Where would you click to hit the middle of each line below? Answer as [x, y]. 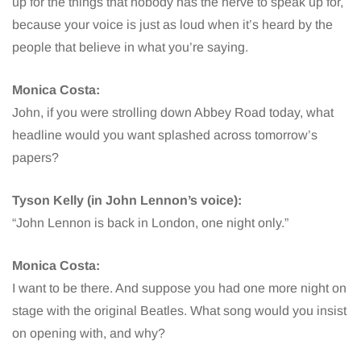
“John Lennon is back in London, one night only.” [150, 222]
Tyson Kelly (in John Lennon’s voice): [127, 200]
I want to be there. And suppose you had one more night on [179, 288]
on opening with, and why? [89, 333]
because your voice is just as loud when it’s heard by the [172, 24]
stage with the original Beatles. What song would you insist [179, 310]
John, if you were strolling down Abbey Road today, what [173, 112]
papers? [35, 157]
